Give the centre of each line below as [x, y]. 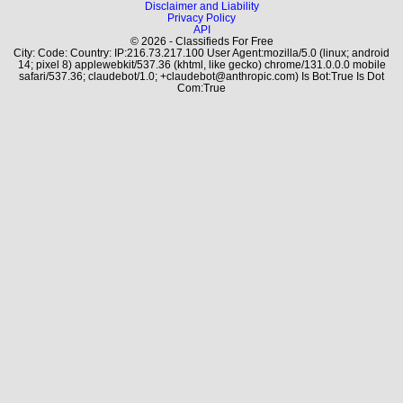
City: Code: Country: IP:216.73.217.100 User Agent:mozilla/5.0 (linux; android [201, 53]
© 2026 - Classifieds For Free [201, 41]
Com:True [201, 88]
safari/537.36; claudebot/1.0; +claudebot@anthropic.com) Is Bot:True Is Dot [201, 76]
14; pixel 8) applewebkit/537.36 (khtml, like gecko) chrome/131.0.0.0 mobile [201, 64]
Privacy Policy [201, 18]
